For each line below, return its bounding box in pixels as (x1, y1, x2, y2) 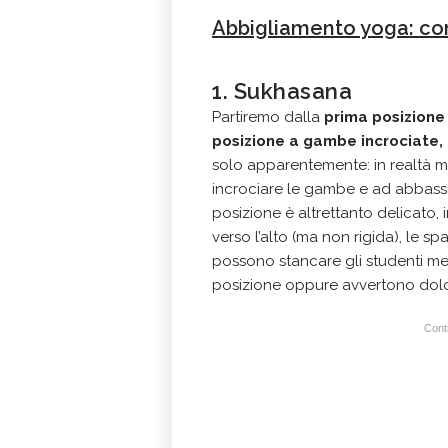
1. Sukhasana (212, 78, 352, 104)
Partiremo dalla (212, 108, 324, 126)
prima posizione (324, 108, 445, 126)
